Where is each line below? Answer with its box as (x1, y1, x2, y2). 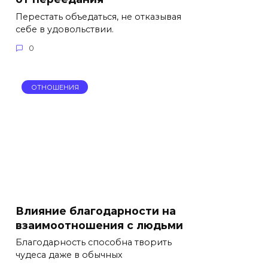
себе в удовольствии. (16, 23, 114, 35)
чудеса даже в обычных (16, 249, 123, 261)
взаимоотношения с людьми (16, 218, 183, 232)
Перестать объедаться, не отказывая (16, 11, 181, 22)
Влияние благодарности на (16, 204, 176, 217)
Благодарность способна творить (16, 237, 172, 248)
